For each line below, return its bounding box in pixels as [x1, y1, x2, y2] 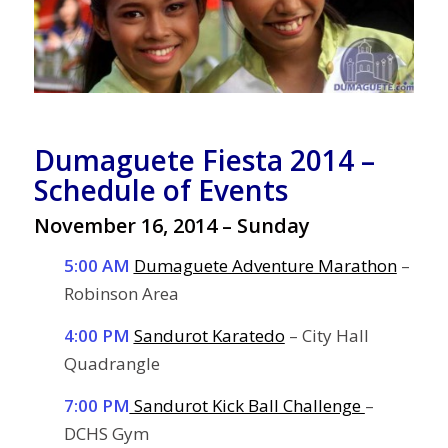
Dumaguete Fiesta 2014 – [33, 141, 375, 180]
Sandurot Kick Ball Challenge [129, 394, 365, 418]
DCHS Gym [63, 422, 149, 446]
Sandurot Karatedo [133, 323, 285, 347]
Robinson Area [63, 281, 179, 305]
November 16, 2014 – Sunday [33, 212, 310, 240]
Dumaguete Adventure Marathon [133, 253, 397, 277]
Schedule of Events [33, 171, 288, 210]
